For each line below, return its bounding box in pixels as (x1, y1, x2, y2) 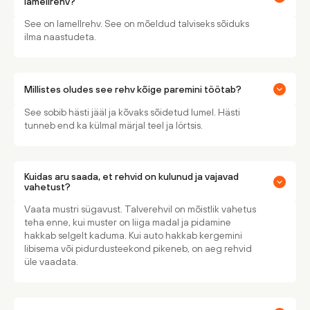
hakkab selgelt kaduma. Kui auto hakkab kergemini (24, 230, 242, 241)
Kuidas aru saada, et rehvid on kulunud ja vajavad (24, 171, 239, 182)
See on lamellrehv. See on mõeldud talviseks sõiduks (24, 18, 249, 29)
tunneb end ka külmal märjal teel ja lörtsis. (24, 120, 203, 131)
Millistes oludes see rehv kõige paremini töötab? (24, 83, 241, 95)
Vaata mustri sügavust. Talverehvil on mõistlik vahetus (24, 203, 256, 215)
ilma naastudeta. (24, 31, 96, 42)
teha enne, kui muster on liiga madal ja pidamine (24, 217, 231, 228)
